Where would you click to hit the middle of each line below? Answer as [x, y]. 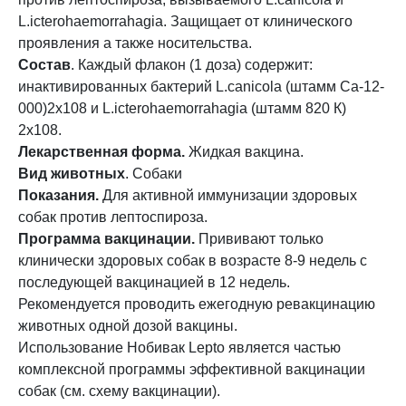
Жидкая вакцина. [244, 152]
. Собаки [154, 174]
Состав [44, 65]
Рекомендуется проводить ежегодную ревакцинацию [197, 304]
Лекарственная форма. [101, 152]
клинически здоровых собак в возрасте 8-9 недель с [193, 261]
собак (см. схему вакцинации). [119, 391]
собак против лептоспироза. [113, 217]
